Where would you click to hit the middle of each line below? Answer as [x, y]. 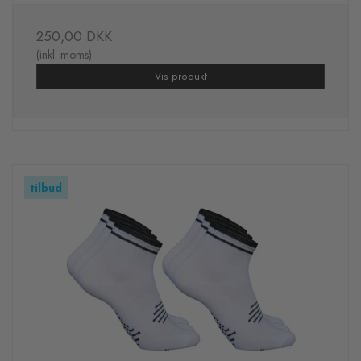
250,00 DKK [74, 37]
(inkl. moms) [64, 55]
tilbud [46, 188]
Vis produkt [180, 77]
